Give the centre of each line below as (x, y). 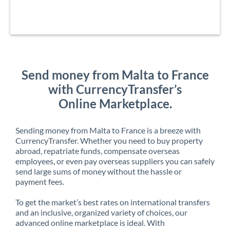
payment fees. (40, 181)
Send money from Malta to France (115, 74)
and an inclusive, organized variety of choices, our (101, 212)
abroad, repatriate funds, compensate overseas (98, 150)
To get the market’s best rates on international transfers (113, 202)
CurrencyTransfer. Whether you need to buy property (109, 140)
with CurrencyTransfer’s (115, 89)
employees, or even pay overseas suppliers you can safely (115, 161)
